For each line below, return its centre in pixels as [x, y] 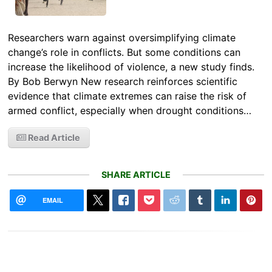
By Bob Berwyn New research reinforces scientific [123, 81]
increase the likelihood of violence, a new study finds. [131, 66]
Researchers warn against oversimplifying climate [122, 37]
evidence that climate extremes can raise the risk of [127, 96]
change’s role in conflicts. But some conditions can [124, 52]
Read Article [53, 137]
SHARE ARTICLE [136, 174]
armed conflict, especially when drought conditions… [130, 110]
